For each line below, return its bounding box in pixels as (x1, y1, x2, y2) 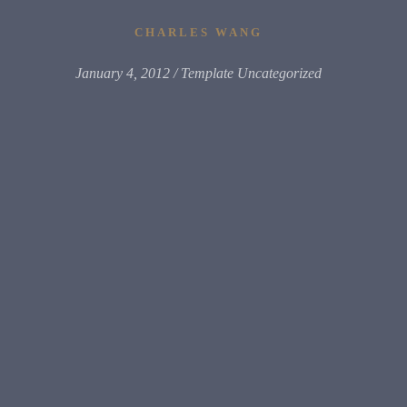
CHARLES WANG (134, 25, 263, 39)
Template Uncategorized (180, 65, 322, 81)
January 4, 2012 (74, 65, 170, 81)
